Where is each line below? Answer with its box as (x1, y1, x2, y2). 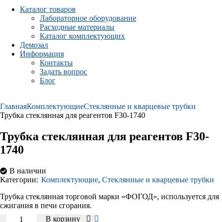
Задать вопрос (40, 67, 87, 76)
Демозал (20, 41, 48, 50)
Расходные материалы (40, 23, 114, 32)
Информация (20, 50, 64, 58)
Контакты (40, 58, 73, 67)
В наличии (9, 166, 46, 175)
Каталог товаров (20, 5, 76, 14)
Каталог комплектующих (40, 32, 125, 41)
